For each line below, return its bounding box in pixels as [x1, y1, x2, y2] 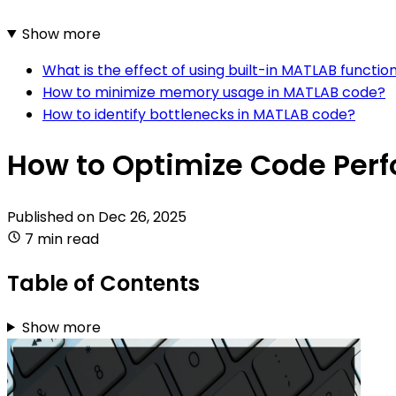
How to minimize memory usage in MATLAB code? [42, 81, 385, 103]
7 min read [25, 228, 99, 249]
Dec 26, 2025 [98, 206, 187, 227]
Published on [7, 206, 98, 227]
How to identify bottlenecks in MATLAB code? [42, 103, 355, 125]
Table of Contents [7, 268, 200, 298]
